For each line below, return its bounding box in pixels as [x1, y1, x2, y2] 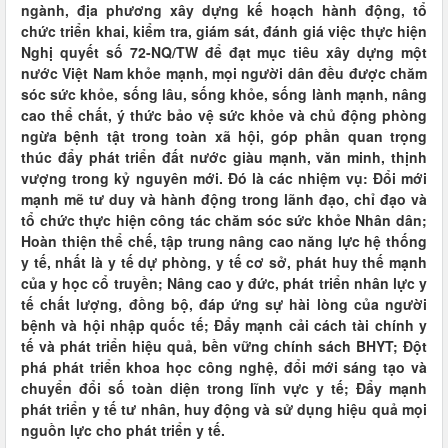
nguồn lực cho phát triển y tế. [21, 420, 225, 440]
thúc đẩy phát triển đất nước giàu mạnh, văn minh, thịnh [21, 147, 427, 167]
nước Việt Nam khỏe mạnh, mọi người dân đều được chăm [21, 63, 427, 83]
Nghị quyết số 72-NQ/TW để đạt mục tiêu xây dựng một [21, 42, 427, 62]
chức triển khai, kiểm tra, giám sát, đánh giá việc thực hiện [21, 21, 427, 41]
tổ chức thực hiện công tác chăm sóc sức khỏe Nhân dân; [21, 210, 427, 230]
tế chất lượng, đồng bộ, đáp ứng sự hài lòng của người [21, 294, 427, 314]
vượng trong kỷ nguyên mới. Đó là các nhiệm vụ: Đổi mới [21, 168, 427, 188]
